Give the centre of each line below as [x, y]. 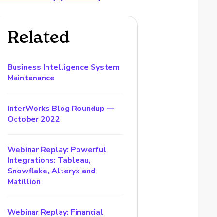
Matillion [24, 182]
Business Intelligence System [64, 67]
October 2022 [34, 119]
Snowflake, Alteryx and [52, 171]
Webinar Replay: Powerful [57, 150]
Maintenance [31, 78]
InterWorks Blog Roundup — [61, 108]
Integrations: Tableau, [49, 160]
